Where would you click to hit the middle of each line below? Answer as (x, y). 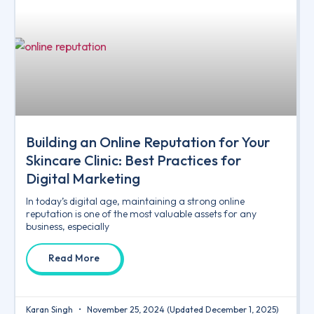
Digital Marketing (83, 179)
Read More (74, 258)
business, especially (68, 227)
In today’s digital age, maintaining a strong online (135, 202)
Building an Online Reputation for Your (148, 142)
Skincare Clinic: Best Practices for (134, 161)
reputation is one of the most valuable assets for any (141, 214)
